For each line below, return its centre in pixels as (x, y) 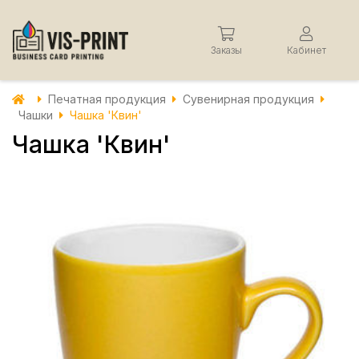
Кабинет (306, 50)
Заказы (226, 50)
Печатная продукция (107, 99)
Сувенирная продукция (248, 99)
